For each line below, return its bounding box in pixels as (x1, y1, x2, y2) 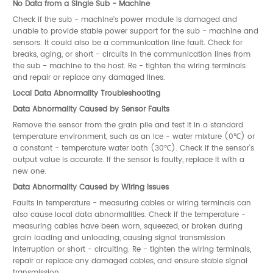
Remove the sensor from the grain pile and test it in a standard (13, 118, 243, 131)
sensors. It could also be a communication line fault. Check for (13, 36, 243, 49)
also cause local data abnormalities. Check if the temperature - (13, 208, 246, 221)
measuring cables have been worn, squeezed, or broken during (13, 219, 243, 232)
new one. (13, 165, 46, 177)
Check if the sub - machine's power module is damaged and (13, 13, 237, 26)
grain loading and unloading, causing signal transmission (13, 231, 225, 244)
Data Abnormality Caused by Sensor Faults (13, 102, 169, 115)
